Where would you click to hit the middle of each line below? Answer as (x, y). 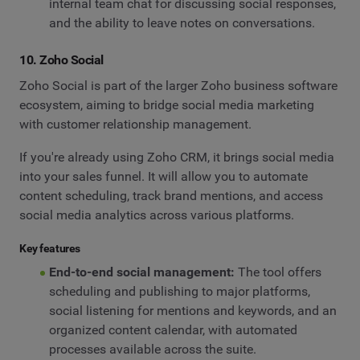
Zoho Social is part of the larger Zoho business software (178, 85)
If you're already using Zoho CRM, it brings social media (177, 157)
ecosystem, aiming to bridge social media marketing (167, 104)
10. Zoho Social (61, 60)
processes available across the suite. (152, 349)
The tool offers (278, 272)
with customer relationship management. (137, 124)
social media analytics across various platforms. (157, 215)
